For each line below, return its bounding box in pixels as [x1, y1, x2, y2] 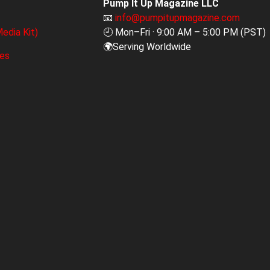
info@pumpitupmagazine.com [115, 12, 240, 24]
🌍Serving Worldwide [103, 41, 192, 53]
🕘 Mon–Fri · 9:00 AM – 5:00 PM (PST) [103, 27, 266, 39]
